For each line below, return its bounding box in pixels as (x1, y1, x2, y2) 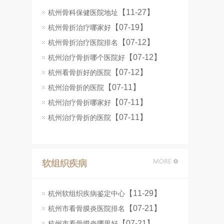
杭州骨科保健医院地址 (48, 8, 118, 16)
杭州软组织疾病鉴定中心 (48, 189, 125, 197)
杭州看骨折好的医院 (48, 68, 111, 76)
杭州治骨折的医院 (48, 83, 104, 91)
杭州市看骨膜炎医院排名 (48, 204, 125, 212)
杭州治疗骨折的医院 (48, 113, 111, 121)
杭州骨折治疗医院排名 (48, 38, 118, 46)
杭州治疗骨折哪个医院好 (48, 53, 125, 61)
